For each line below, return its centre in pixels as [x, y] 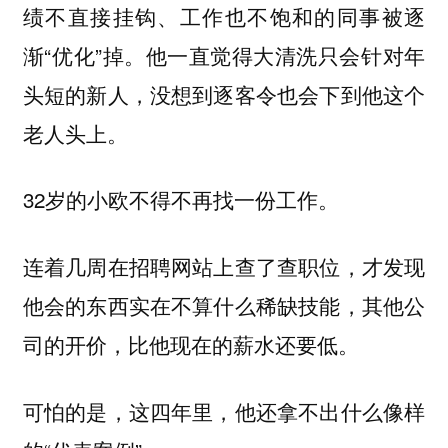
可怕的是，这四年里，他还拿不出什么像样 [224, 410]
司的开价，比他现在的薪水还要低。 [190, 343]
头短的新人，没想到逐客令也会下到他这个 [224, 93]
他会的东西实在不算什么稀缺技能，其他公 [224, 304]
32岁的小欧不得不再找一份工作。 [180, 199]
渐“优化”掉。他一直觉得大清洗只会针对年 [224, 54]
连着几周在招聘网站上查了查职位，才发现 [224, 265]
